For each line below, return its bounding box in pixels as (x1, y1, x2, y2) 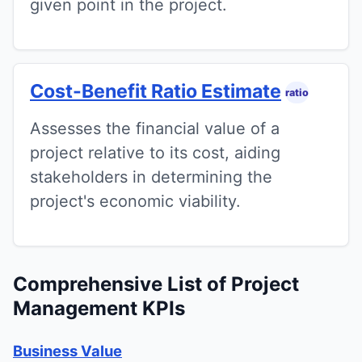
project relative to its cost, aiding (30, 142, 280, 162)
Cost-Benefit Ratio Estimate (30, 79, 281, 103)
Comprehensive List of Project (13, 271, 299, 296)
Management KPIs (13, 296, 185, 320)
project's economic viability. (30, 191, 241, 211)
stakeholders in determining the (30, 166, 272, 187)
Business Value (13, 341, 122, 360)
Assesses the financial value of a (30, 118, 280, 138)
